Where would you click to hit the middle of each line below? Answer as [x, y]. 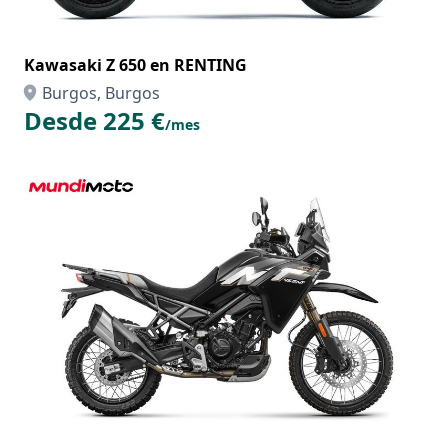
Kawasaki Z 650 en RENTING [135, 65]
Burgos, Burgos [101, 93]
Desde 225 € [94, 120]
